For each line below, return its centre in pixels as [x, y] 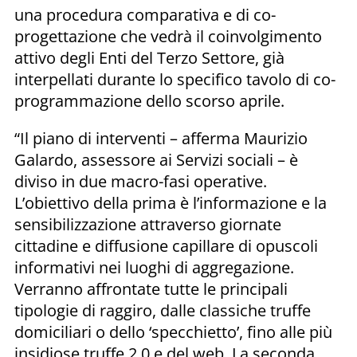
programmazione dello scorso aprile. [149, 100]
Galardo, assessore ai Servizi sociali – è [156, 159]
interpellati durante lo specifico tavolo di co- [175, 79]
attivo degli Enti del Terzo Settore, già [149, 57]
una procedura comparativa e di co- [145, 14]
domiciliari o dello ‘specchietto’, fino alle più [173, 331]
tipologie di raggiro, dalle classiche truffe [163, 310]
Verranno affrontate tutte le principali [151, 288]
